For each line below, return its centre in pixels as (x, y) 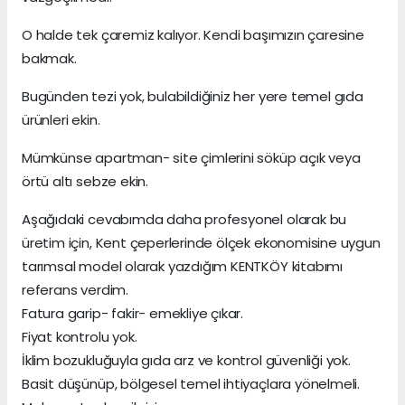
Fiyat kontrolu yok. (80, 336)
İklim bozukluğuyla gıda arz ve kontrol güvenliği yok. (186, 360)
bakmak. (49, 58)
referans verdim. (75, 289)
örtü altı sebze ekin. (85, 181)
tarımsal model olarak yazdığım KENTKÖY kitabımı (182, 266)
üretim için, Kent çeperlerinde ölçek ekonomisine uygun (201, 242)
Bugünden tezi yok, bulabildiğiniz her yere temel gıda (193, 96)
